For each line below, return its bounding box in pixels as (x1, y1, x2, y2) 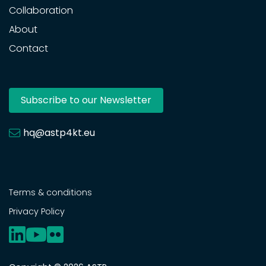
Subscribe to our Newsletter (21, 93, 151, 107)
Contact (9, 41, 48, 55)
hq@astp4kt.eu (23, 125, 95, 140)
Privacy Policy (9, 205, 65, 217)
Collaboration (9, 3, 73, 17)
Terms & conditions (9, 186, 92, 198)
